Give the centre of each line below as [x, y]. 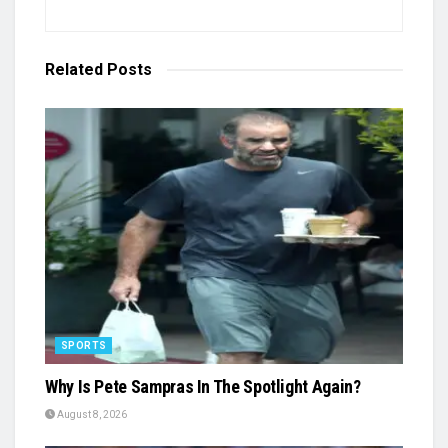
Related [74, 69]
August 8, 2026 [91, 414]
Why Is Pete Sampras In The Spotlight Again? [203, 386]
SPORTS [84, 345]
